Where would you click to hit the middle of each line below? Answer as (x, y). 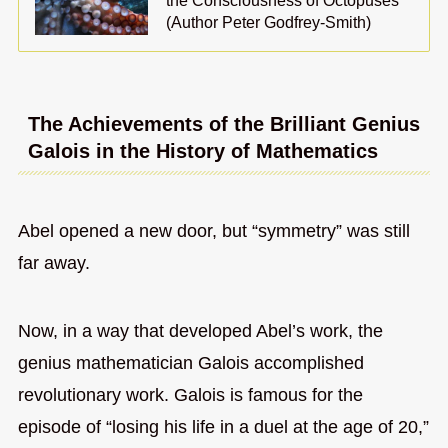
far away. (53, 262)
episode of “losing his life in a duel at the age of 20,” (223, 426)
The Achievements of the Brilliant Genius (223, 124)
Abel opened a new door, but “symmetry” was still (213, 230)
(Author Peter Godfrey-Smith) (269, 22)
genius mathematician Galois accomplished (190, 362)
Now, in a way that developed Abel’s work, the (200, 330)
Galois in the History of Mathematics (202, 151)
